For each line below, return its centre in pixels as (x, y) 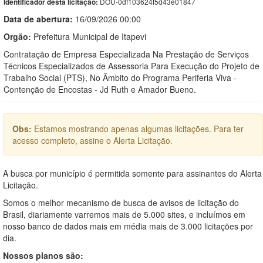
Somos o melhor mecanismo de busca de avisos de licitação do (121, 202)
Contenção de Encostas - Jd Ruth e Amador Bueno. (100, 89)
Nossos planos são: (43, 255)
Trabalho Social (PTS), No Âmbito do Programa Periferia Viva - (120, 77)
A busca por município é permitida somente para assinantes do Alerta (132, 173)
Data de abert (30, 18)
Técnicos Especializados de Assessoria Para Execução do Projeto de (131, 65)
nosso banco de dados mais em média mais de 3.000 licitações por (128, 226)
